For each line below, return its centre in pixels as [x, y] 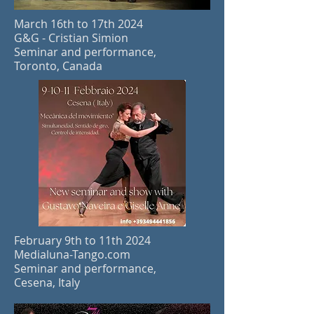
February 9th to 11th [68, 240]
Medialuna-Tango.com [72, 254]
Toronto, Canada [58, 66]
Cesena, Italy [47, 282]
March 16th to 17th [64, 24]
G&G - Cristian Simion [71, 38]
